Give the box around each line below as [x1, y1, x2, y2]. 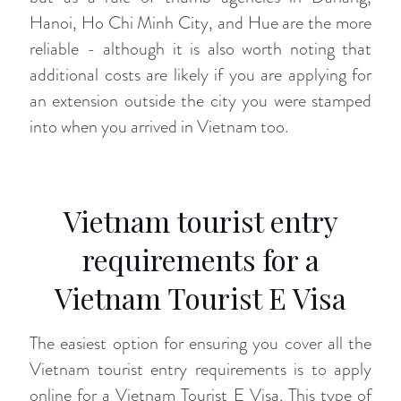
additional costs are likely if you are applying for [30, 62, 371, 88]
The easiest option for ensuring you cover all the [30, 330, 371, 356]
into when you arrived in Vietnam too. [30, 114, 288, 140]
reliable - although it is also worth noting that [30, 36, 371, 62]
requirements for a [81, 240, 320, 278]
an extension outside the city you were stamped [30, 88, 371, 114]
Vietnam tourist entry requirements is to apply [30, 356, 371, 382]
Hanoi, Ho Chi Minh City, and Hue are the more [30, 10, 371, 36]
